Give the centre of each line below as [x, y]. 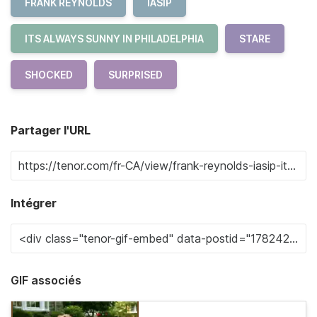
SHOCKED [49, 75]
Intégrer [34, 203]
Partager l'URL [51, 130]
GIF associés [46, 280]
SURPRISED [136, 75]
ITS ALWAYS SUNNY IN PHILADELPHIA [114, 39]
